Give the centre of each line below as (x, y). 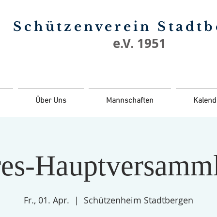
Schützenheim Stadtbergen (139, 200)
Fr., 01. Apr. (46, 200)
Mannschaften (130, 101)
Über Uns (51, 101)
